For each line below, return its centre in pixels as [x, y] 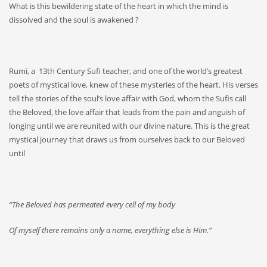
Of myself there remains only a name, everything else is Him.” [110, 230]
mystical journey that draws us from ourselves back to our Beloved [127, 140]
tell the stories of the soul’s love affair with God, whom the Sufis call [128, 99]
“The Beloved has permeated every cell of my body [92, 205]
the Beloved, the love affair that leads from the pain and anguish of [127, 112]
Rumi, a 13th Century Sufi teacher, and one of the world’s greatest [126, 71]
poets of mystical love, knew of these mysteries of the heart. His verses [133, 85]
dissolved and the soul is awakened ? [74, 20]
